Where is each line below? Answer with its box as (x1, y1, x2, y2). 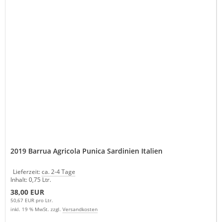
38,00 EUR (10, 187, 44, 197)
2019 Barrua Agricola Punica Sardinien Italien (10, 146, 163, 156)
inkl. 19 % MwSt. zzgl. (10, 206, 62, 213)
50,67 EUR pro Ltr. (10, 197, 53, 204)
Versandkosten (62, 206, 98, 213)
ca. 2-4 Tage (42, 167, 75, 176)
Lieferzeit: (13, 167, 42, 176)
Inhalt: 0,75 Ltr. (10, 175, 51, 184)
